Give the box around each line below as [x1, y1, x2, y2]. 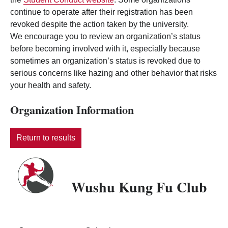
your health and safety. [10, 81, 91, 90]
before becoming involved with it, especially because [10, 44, 200, 53]
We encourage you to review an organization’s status [10, 32, 201, 41]
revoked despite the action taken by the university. [10, 20, 189, 29]
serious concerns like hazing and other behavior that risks [10, 69, 217, 78]
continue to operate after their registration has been [10, 8, 193, 17]
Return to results [16, 133, 75, 142]
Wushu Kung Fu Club [71, 177, 207, 198]
